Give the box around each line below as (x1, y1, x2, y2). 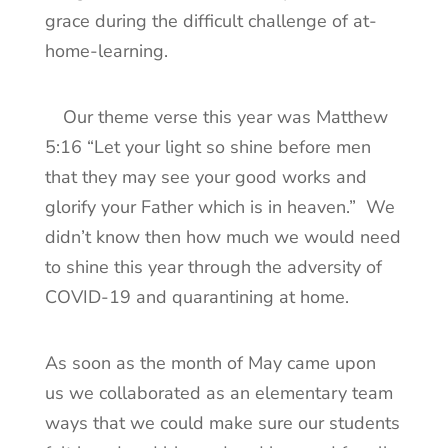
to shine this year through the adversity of (44, 255, 382, 280)
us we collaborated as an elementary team (44, 381, 393, 406)
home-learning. (44, 39, 173, 64)
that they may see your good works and (44, 165, 367, 190)
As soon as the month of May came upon (44, 351, 376, 376)
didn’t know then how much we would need (44, 225, 401, 250)
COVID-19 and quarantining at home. (44, 285, 349, 310)
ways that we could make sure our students (44, 411, 400, 436)
